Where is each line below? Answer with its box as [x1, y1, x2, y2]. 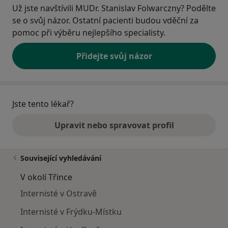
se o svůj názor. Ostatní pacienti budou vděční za [12, 15, 198, 26]
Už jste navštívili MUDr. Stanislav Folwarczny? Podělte [12, 3, 216, 14]
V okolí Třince [20, 172, 72, 183]
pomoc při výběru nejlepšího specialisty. [12, 27, 165, 39]
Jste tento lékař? [12, 98, 74, 110]
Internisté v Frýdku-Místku [20, 206, 122, 218]
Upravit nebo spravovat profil [54, 120, 174, 131]
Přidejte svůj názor [76, 50, 152, 62]
